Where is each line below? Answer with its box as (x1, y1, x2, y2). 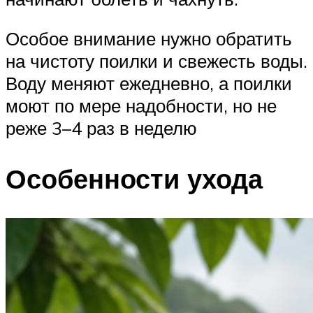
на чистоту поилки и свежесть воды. (6, 50, 307, 73)
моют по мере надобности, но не (6, 94, 277, 117)
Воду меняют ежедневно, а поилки (6, 72, 292, 95)
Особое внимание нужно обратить (6, 27, 292, 50)
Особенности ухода (6, 161, 263, 196)
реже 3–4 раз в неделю (6, 117, 197, 140)
